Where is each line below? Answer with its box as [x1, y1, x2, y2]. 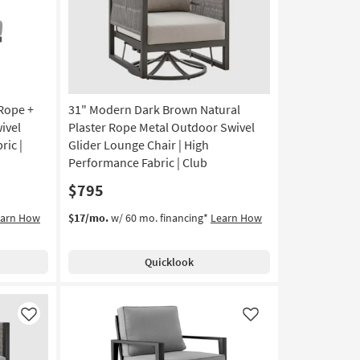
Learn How [210, 211, 262, 226]
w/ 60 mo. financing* [108, 211, 211, 226]
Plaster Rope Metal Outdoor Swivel [67, 119, 255, 136]
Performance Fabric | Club [67, 154, 207, 171]
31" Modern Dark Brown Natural [67, 101, 240, 118]
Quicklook [144, 255, 194, 270]
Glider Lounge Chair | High [67, 137, 209, 153]
